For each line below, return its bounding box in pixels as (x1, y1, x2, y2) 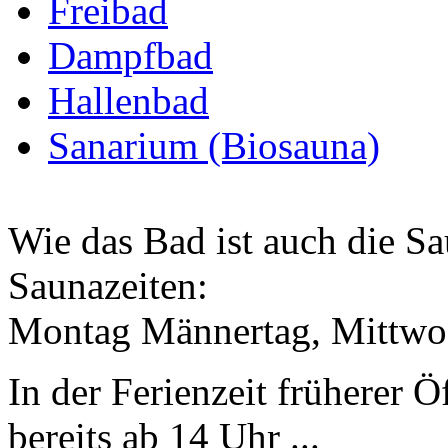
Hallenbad (48, 78, 209, 122)
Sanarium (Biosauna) (48, 123, 380, 167)
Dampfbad (48, 33, 213, 77)
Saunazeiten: (8, 263, 208, 307)
